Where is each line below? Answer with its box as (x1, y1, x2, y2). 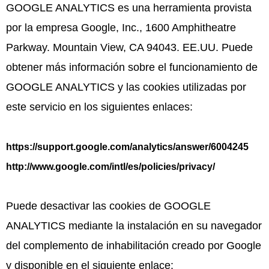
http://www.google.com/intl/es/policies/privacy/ (6, 160, 215, 172)
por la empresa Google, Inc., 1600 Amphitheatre (6, 21, 236, 34)
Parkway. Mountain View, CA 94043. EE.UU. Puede (6, 41, 253, 53)
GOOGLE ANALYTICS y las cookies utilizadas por (6, 80, 246, 93)
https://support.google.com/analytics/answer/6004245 (6, 141, 249, 152)
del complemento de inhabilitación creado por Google (6, 239, 261, 252)
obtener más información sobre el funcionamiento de (6, 61, 258, 73)
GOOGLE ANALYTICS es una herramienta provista (6, 1, 252, 14)
